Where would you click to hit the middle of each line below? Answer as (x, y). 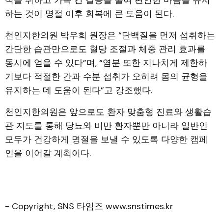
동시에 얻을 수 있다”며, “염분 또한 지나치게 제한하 (106, 63)
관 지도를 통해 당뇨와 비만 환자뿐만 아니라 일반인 (106, 126)
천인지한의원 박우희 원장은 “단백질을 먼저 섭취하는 (110, 35)
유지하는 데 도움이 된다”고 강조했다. (79, 90)
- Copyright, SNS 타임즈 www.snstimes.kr (89, 206)
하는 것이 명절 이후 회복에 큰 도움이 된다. (89, 14)
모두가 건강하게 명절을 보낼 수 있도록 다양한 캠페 (106, 139)
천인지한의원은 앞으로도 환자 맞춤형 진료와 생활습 (108, 112)
